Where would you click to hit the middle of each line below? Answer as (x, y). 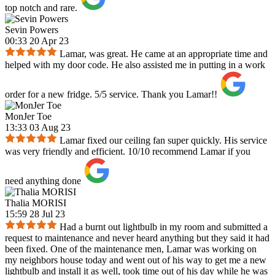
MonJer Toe (28, 117)
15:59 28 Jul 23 (35, 214)
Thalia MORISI (36, 203)
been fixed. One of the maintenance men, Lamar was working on (131, 249)
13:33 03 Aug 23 (38, 128)
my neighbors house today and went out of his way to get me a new (136, 260)
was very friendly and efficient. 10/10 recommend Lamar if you (128, 152)
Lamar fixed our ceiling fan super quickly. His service (163, 141)
